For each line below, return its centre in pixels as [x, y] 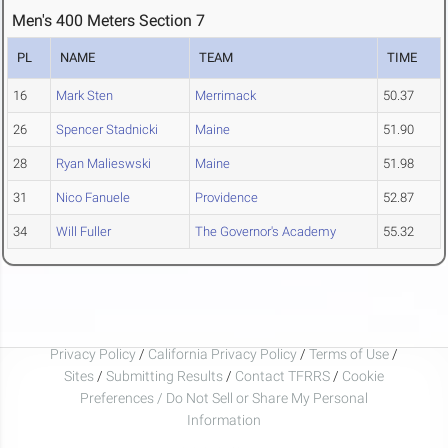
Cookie [363, 375]
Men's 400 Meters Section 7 [108, 21]
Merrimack [225, 96]
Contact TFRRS [284, 375]
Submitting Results [164, 375]
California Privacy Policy [222, 353]
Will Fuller [83, 232]
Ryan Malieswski [103, 164]
